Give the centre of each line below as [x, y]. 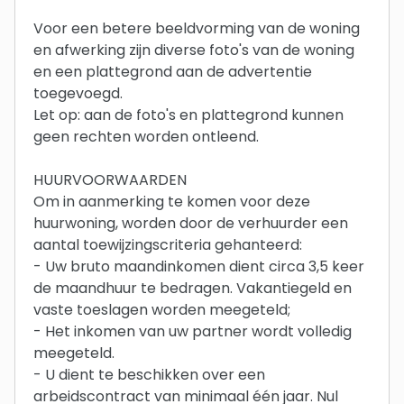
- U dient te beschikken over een [149, 374]
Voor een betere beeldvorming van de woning [197, 28]
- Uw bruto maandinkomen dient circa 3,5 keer [199, 266]
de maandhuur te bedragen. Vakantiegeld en [193, 288]
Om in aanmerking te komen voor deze [172, 201]
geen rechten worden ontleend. [146, 136]
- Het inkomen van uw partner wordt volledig [193, 331]
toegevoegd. [78, 93]
